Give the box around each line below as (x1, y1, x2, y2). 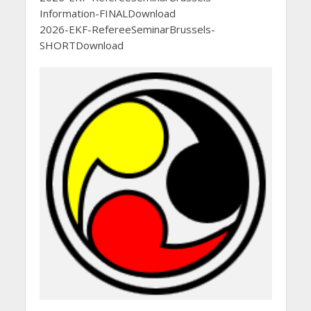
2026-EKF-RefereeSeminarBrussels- (39, 22, 215, 36)
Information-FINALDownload (39, 6, 176, 20)
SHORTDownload (39, 38, 124, 52)
